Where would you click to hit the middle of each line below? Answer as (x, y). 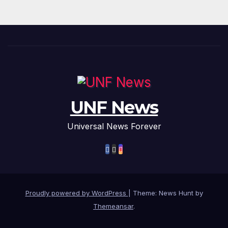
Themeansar (113, 206)
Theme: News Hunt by (168, 193)
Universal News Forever (114, 126)
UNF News (114, 107)
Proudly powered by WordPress (77, 193)
